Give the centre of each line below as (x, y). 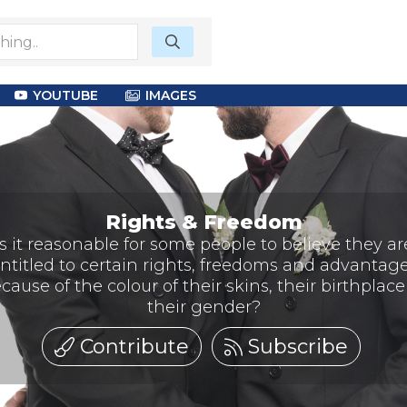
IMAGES (170, 95)
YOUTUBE (65, 95)
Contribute (132, 346)
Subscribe (295, 346)
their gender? (203, 307)
